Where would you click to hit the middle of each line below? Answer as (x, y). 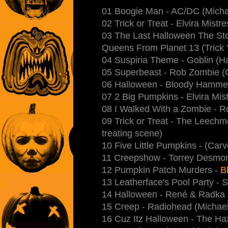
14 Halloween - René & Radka (163, 194)
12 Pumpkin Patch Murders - (161, 170)
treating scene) (132, 133)
